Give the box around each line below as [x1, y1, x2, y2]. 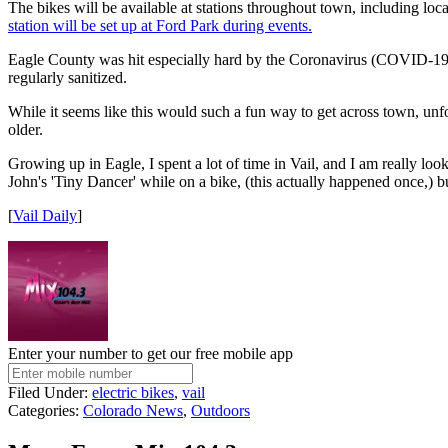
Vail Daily [13, 207, 77, 225]
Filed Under [8, 384, 84, 402]
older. [8, 121, 43, 139]
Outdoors [191, 402, 250, 420]
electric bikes [92, 384, 174, 402]
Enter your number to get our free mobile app [8, 345, 293, 363]
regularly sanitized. [8, 69, 127, 87]
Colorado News [83, 402, 183, 420]
